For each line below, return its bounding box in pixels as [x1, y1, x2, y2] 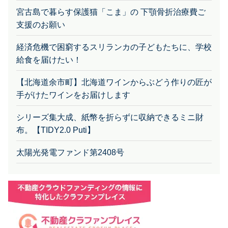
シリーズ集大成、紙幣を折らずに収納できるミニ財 [16, 112, 204, 122]
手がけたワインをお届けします [16, 90, 130, 99]
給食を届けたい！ [16, 55, 81, 64]
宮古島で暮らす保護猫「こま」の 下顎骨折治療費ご [16, 7, 206, 16]
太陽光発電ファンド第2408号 [16, 148, 124, 157]
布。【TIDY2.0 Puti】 [16, 125, 95, 134]
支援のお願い [16, 20, 65, 29]
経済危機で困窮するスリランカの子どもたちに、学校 [16, 42, 212, 51]
